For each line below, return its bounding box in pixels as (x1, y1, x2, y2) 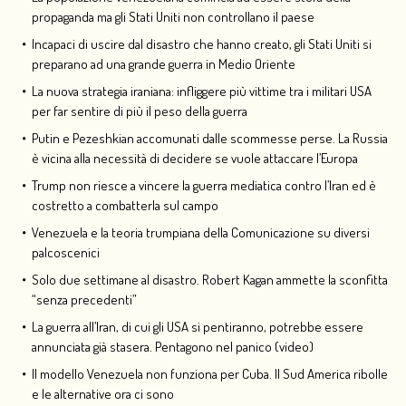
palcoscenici (32, 244, 100, 262)
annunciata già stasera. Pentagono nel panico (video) (32, 338, 314, 356)
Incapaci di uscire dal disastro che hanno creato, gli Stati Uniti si (32, 35, 372, 53)
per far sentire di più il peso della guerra (32, 102, 247, 121)
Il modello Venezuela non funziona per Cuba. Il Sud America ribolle (32, 365, 388, 383)
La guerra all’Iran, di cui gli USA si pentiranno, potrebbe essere (32, 318, 363, 336)
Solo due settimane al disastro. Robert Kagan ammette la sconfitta (32, 271, 388, 289)
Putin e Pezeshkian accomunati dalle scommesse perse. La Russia (32, 130, 388, 148)
